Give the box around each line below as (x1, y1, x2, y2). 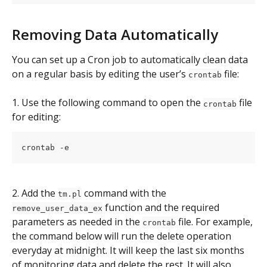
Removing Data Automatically (12, 24, 218, 44)
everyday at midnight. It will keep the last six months (12, 243, 247, 257)
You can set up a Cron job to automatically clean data (12, 52, 250, 66)
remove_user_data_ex (12, 203, 103, 213)
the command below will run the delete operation (12, 229, 234, 243)
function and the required (103, 200, 222, 214)
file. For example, (176, 215, 255, 228)
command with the (82, 186, 169, 200)
